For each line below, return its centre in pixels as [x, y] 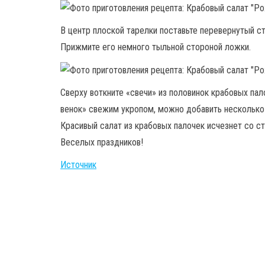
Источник [78, 164]
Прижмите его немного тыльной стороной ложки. [156, 47]
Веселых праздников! [102, 142]
